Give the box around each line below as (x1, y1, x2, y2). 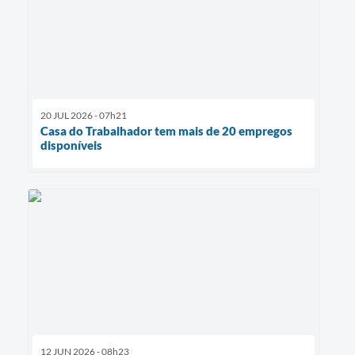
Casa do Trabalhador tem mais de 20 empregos (40, 124, 292, 139)
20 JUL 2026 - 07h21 (40, 109, 127, 122)
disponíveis (40, 138, 102, 153)
